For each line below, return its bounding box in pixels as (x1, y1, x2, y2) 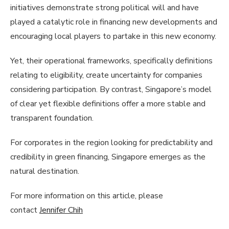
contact (10, 204, 39, 216)
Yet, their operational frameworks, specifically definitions (10, 55, 213, 66)
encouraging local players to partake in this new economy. (10, 30, 216, 42)
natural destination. (10, 165, 81, 177)
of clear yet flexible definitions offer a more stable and (10, 98, 205, 109)
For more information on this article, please (10, 190, 163, 201)
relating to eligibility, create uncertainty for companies (10, 69, 202, 81)
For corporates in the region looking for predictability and (10, 136, 213, 148)
